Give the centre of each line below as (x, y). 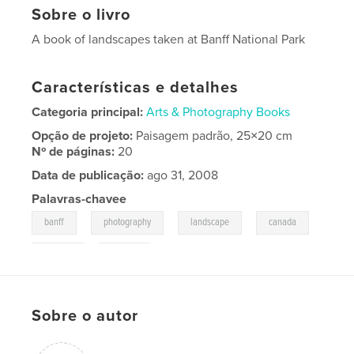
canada (283, 222)
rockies (58, 254)
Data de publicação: (88, 175)
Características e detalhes (136, 87)
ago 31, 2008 (181, 175)
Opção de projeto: (84, 136)
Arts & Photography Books (218, 112)
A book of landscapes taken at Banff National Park (169, 39)
